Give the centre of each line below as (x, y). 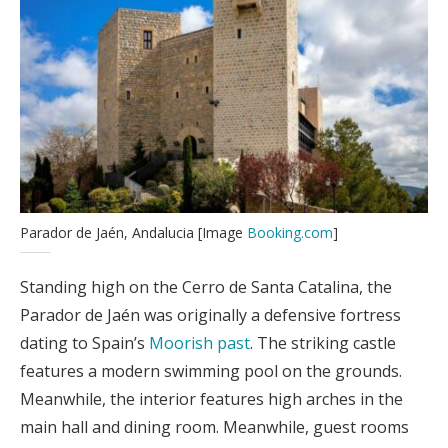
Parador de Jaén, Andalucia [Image (133, 232)
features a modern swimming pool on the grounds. (211, 370)
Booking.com (290, 232)
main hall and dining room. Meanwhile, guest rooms (214, 426)
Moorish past (199, 342)
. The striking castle (323, 342)
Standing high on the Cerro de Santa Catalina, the (206, 286)
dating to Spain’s (84, 342)
